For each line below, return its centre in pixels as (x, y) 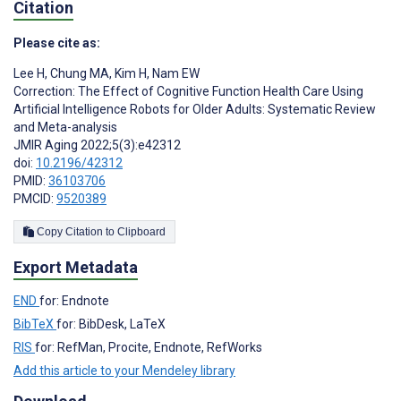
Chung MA (78, 73)
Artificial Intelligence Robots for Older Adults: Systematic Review (195, 109)
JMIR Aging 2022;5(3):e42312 (97, 145)
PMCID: (35, 198)
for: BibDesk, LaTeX (111, 324)
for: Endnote (74, 300)
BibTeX (35, 324)
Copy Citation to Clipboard (141, 231)
